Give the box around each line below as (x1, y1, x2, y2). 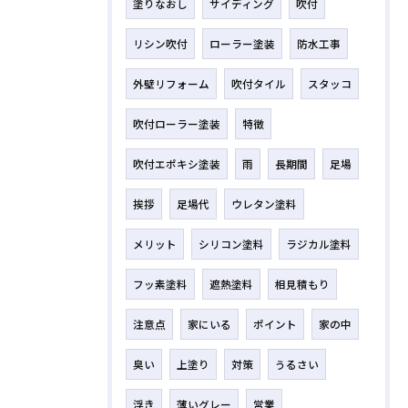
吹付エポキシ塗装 (133, 157, 220, 172)
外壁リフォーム (133, 76, 209, 92)
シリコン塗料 (199, 237, 264, 252)
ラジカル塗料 (286, 237, 352, 252)
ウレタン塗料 (231, 197, 297, 212)
